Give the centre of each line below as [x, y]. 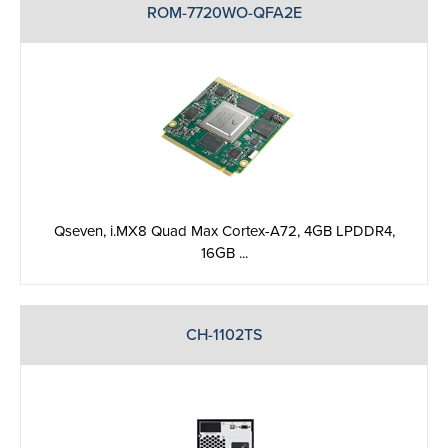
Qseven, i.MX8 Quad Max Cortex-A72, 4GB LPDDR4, [224, 230]
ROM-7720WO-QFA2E [224, 13]
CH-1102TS [224, 334]
